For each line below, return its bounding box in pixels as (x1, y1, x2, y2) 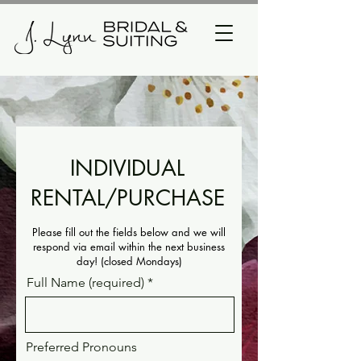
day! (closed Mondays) (76, 254, 182, 268)
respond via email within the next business (33, 239, 225, 254)
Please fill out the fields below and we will (32, 225, 226, 239)
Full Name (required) (27, 275, 144, 290)
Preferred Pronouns (26, 339, 137, 355)
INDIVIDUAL (70, 154, 185, 182)
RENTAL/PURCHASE (30, 184, 225, 212)
